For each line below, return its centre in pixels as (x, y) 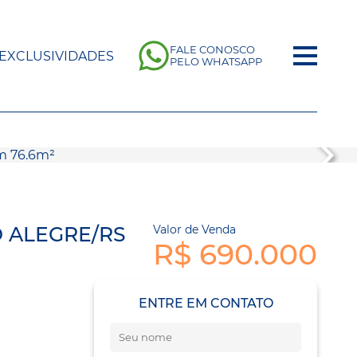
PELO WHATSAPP (216, 62)
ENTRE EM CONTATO (206, 303)
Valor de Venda (194, 229)
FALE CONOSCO (212, 50)
